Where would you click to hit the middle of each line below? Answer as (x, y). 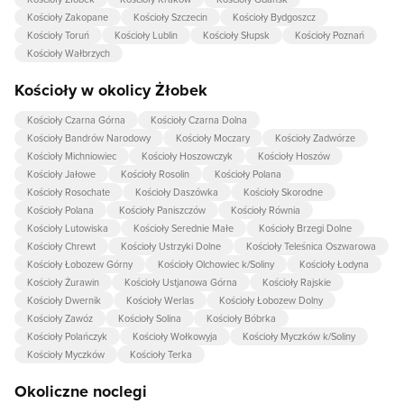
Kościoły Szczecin (170, 18)
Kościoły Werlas (160, 301)
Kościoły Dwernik (64, 301)
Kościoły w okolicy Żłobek (111, 91)
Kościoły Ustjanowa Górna (181, 283)
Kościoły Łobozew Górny (80, 265)
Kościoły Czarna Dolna (199, 120)
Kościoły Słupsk (236, 36)
